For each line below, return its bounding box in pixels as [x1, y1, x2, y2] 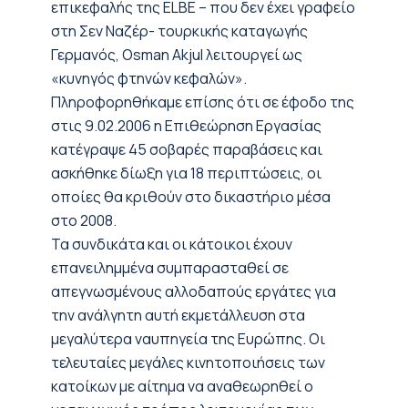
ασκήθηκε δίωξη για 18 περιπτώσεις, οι [51, 163, 321, 183]
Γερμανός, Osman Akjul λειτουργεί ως [51, 45, 302, 65]
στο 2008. [51, 210, 117, 230]
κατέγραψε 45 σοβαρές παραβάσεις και [51, 139, 322, 159]
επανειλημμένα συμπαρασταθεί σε [51, 258, 289, 278]
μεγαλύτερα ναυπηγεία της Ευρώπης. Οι [51, 329, 325, 349]
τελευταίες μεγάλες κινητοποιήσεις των [51, 352, 325, 372]
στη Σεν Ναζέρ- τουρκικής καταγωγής [51, 21, 308, 41]
